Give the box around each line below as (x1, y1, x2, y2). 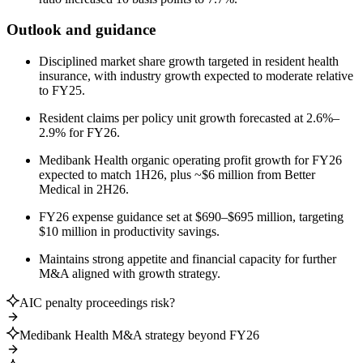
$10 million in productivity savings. (39, 224, 220, 239)
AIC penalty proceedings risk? (19, 296, 175, 310)
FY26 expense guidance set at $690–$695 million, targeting (39, 210, 344, 224)
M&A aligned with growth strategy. (39, 267, 220, 281)
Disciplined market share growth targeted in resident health (39, 54, 339, 69)
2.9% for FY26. (39, 126, 120, 140)
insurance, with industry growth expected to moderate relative (39, 69, 353, 83)
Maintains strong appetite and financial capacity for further (39, 252, 336, 267)
